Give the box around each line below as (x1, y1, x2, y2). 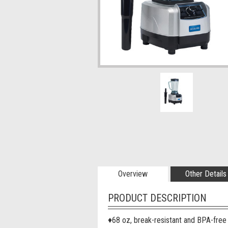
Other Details (185, 169, 226, 179)
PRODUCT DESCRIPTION (108, 192, 207, 204)
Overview (118, 169, 148, 179)
